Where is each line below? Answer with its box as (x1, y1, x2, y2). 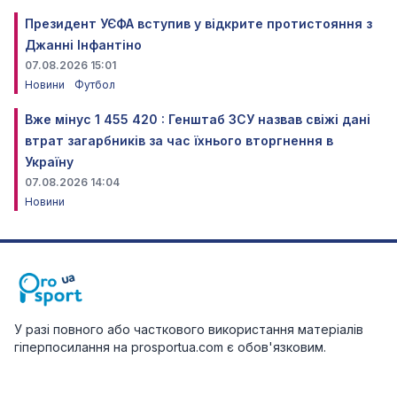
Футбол (74, 77, 115, 91)
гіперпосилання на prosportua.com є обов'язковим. (14, 339, 326, 354)
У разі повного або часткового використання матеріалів (14, 321, 363, 337)
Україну (25, 153, 74, 169)
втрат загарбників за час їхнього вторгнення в (25, 132, 333, 148)
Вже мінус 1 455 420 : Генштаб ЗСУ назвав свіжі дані (25, 111, 370, 127)
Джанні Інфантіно (25, 36, 142, 52)
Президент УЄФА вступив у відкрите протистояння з (25, 15, 372, 31)
